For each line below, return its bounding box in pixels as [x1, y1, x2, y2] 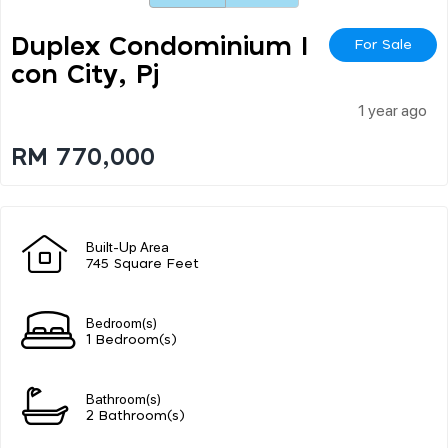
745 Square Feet [86, 257, 199, 271]
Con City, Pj [11, 61, 159, 88]
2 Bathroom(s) [86, 409, 185, 423]
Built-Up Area [86, 236, 169, 255]
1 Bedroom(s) [86, 333, 177, 347]
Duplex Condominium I [11, 33, 308, 60]
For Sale [354, 37, 412, 52]
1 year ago [358, 98, 427, 120]
